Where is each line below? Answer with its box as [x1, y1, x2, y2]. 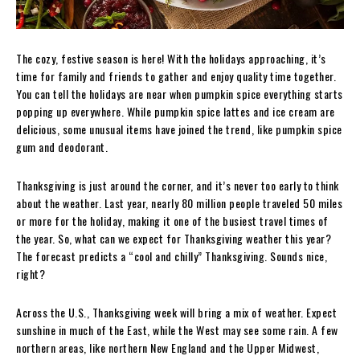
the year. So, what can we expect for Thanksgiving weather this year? [16, 229, 331, 247]
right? [16, 264, 45, 282]
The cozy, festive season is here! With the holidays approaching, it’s [16, 49, 326, 67]
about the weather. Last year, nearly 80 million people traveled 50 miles [16, 194, 342, 211]
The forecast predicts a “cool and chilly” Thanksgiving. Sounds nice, [16, 247, 327, 264]
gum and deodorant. [16, 137, 108, 155]
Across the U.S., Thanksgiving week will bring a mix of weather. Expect [16, 303, 337, 321]
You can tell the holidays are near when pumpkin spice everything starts [16, 84, 343, 102]
